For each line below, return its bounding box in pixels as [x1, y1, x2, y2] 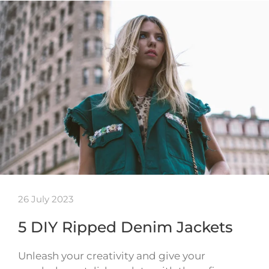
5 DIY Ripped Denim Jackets [18, 218, 233, 237]
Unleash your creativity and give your [18, 250, 205, 262]
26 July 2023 [18, 193, 73, 205]
